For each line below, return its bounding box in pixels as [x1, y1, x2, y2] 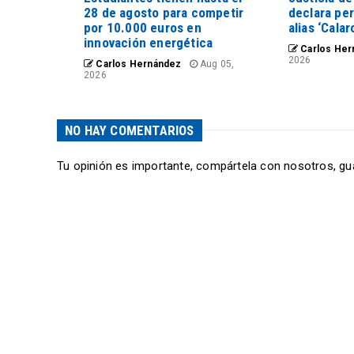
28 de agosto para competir [84, 4, 244, 21]
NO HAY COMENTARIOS [65, 122, 194, 138]
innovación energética [84, 34, 213, 51]
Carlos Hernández [93, 58, 182, 70]
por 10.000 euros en [84, 19, 201, 36]
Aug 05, [197, 58, 235, 70]
